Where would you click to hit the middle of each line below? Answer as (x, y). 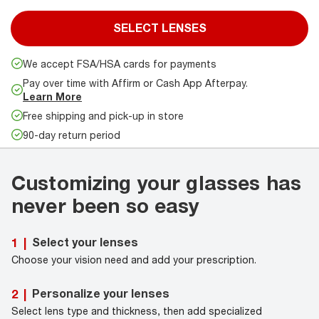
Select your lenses (85, 242)
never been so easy (105, 205)
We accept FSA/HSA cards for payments (120, 63)
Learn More (52, 96)
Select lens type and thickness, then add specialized (137, 310)
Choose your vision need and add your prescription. (134, 259)
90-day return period (72, 135)
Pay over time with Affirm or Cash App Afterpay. (135, 83)
